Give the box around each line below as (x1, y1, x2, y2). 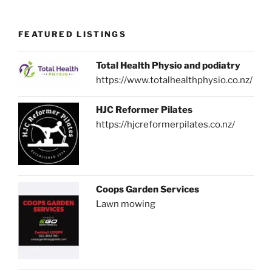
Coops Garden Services (96, 183, 200, 195)
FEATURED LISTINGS (18, 29, 127, 39)
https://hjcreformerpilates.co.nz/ (96, 118, 236, 130)
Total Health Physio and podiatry (96, 59, 241, 71)
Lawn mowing (96, 198, 156, 209)
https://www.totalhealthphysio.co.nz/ (96, 74, 253, 86)
